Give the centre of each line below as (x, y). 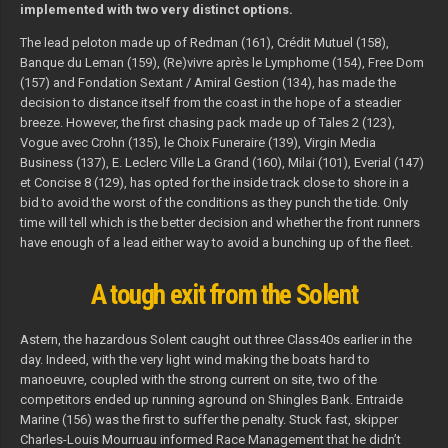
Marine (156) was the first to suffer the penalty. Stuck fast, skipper (208, 420)
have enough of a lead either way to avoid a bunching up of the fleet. (216, 242)
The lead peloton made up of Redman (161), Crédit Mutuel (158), (204, 42)
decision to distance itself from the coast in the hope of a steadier (210, 102)
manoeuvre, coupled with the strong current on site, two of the (198, 380)
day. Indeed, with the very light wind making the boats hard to (194, 360)
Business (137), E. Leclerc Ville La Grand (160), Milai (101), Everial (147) (221, 162)
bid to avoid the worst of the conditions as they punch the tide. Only (213, 202)
